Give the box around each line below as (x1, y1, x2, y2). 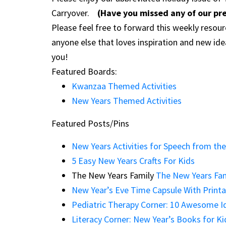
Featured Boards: (51, 66, 117, 78)
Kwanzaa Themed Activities (72, 80, 177, 92)
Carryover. (51, 7, 97, 19)
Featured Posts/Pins (51, 118, 129, 130)
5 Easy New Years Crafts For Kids (72, 155, 195, 167)
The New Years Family (72, 169, 156, 182)
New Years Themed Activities (72, 95, 182, 107)
